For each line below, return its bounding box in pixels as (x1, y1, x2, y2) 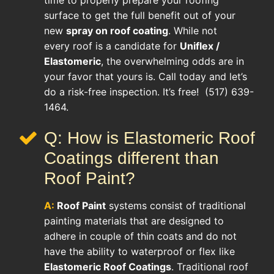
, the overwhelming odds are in (101, 54, 244, 67)
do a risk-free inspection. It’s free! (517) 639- (44, 85, 254, 98)
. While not (168, 24, 217, 37)
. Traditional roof (171, 260, 248, 273)
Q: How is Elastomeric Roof (44, 128, 255, 147)
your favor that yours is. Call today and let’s (44, 70, 247, 83)
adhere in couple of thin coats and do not (44, 229, 237, 242)
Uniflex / (180, 39, 220, 52)
